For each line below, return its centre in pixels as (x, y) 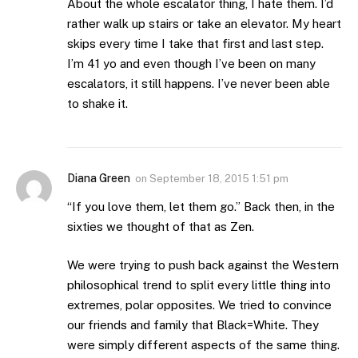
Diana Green (99, 179)
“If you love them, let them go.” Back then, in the (201, 207)
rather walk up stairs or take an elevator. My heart (204, 24)
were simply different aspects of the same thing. (203, 344)
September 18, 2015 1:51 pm (219, 179)
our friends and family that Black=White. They (193, 324)
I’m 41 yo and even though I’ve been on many (191, 64)
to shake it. (97, 104)
